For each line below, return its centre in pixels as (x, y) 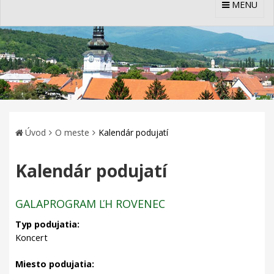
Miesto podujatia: (55, 264)
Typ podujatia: (47, 224)
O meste (72, 132)
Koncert (31, 237)
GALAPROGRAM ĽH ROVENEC (90, 204)
